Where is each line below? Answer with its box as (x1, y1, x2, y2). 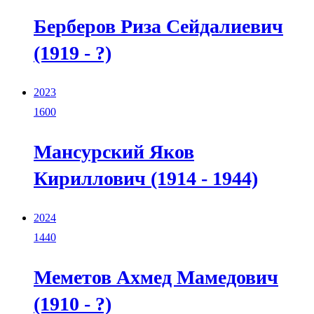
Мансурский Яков (34, 140, 194, 163)
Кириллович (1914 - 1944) (34, 167, 258, 189)
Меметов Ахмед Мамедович (34, 266, 278, 288)
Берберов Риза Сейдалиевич (34, 15, 283, 37)
